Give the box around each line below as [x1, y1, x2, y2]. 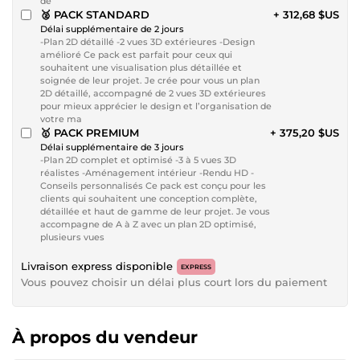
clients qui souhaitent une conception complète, [40, 193, 257, 204]
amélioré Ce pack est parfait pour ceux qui [40, 49, 84, 60]
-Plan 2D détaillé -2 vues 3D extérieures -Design [40, 36, 255, 47]
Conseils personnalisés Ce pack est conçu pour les [40, 180, 145, 191]
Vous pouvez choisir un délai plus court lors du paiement [21, 276, 327, 288]
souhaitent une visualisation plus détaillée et [40, 62, 242, 73]
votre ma [40, 113, 82, 125]
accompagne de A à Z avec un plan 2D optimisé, [40, 219, 256, 230]
